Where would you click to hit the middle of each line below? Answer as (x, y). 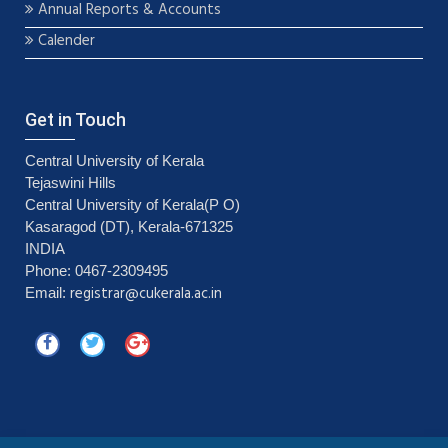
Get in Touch (75, 119)
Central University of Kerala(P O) (132, 204)
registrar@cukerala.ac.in (146, 294)
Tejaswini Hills (70, 182)
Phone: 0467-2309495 (96, 270)
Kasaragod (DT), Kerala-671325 (129, 226)
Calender (64, 41)
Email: (47, 292)
